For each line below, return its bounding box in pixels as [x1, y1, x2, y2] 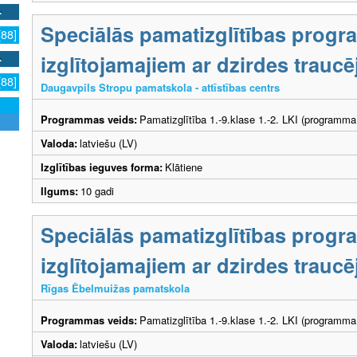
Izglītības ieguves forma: [41, 159, 163, 175]
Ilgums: [41, 182, 78, 198]
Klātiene [165, 159, 202, 175]
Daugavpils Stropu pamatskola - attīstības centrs [41, 79, 280, 95]
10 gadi [80, 182, 120, 198]
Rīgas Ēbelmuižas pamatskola [41, 280, 190, 296]
